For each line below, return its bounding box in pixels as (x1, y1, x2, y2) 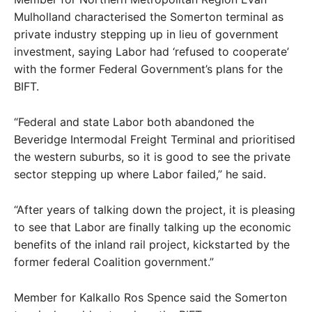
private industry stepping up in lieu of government (14, 26, 279, 41)
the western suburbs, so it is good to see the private (14, 149, 290, 164)
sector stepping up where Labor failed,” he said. (14, 166, 266, 181)
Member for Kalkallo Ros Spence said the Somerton (14, 290, 287, 304)
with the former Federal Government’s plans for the (14, 61, 283, 76)
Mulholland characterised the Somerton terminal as (14, 9, 283, 24)
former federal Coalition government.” (14, 254, 214, 269)
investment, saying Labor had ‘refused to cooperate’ (14, 44, 289, 58)
